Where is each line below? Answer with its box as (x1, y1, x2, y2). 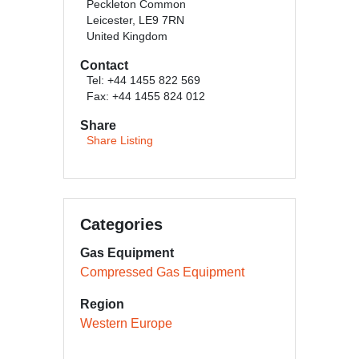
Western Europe (80, 317, 172, 330)
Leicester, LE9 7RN (87, 14, 184, 26)
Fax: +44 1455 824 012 (87, 91, 205, 103)
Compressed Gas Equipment (80, 265, 244, 279)
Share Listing (87, 135, 153, 147)
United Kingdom (87, 30, 167, 42)
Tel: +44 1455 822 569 (87, 75, 200, 87)
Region (80, 297, 124, 311)
